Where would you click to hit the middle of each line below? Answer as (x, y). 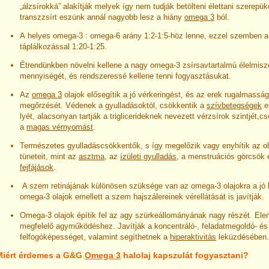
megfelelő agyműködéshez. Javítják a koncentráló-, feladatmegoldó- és (144, 226)
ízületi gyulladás (148, 156)
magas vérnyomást (60, 127)
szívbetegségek (234, 105)
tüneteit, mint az (49, 156)
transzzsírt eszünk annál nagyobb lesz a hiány (102, 17)
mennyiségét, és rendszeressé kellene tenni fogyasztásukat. (125, 76)
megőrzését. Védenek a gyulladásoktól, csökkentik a (113, 105)
